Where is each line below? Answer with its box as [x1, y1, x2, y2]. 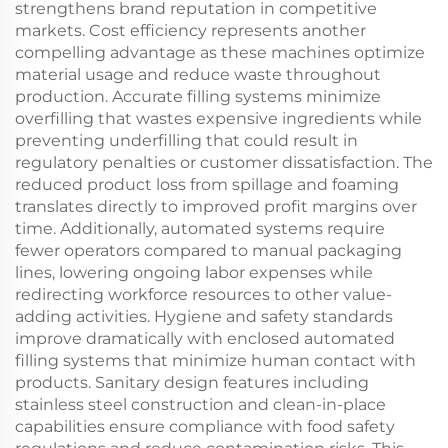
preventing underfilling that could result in [15, 131, 358, 150]
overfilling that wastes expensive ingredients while [15, 109, 422, 128]
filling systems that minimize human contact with [15, 351, 416, 370]
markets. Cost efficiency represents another [15, 21, 366, 40]
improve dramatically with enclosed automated [15, 329, 395, 348]
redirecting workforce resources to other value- [15, 285, 392, 304]
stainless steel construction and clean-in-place [15, 395, 386, 414]
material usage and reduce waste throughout [15, 65, 381, 84]
